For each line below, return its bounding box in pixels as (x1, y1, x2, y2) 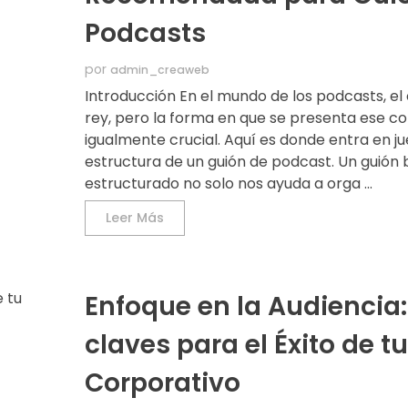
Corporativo (85, 365, 241, 402)
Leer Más (106, 209, 165, 228)
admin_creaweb (110, 62, 210, 77)
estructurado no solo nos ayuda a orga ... (85, 173, 373, 195)
